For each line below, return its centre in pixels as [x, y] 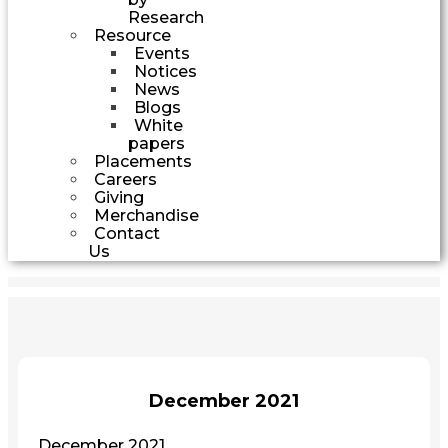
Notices [165, 71]
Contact [127, 233]
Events [162, 53]
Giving [119, 197]
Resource [132, 35]
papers [156, 143]
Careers [125, 179]
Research [166, 17]
